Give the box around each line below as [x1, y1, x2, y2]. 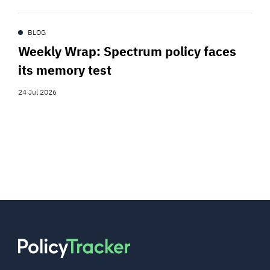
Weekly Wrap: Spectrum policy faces [18, 42, 236, 60]
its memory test [18, 60, 111, 79]
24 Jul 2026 [18, 87, 57, 97]
